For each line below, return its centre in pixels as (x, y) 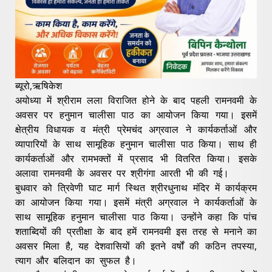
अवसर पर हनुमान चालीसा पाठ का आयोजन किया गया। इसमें (136, 114)
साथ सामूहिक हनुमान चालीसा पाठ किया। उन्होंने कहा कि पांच (136, 216)
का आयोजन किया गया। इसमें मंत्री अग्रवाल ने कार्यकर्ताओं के (136, 202)
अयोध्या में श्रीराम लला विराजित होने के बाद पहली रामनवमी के (136, 100)
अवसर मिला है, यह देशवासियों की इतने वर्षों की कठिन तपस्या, (136, 246)
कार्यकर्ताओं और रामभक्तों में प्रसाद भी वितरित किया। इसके (136, 158)
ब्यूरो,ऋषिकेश (39, 85)
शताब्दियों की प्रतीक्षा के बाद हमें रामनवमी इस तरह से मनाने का (136, 231)
